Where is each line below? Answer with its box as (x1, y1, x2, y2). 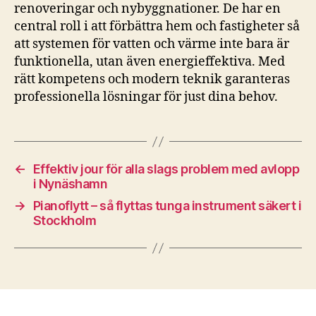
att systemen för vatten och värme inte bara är (14, 36, 289, 52)
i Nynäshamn (32, 176, 108, 191)
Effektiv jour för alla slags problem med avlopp (32, 162, 300, 176)
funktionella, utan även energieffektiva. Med (14, 54, 285, 70)
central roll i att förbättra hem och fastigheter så (14, 18, 300, 35)
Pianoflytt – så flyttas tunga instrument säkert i (32, 198, 302, 213)
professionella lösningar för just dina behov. (14, 89, 278, 105)
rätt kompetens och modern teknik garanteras (14, 71, 290, 87)
